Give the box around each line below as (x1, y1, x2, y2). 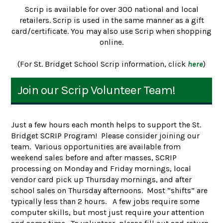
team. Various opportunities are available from (11, 141, 181, 151)
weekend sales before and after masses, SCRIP (11, 152, 177, 162)
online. (100, 37, 123, 47)
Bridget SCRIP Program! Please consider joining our (11, 130, 200, 140)
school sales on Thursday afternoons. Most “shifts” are (11, 185, 208, 195)
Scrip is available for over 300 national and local (24, 4, 199, 14)
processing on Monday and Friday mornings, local (11, 163, 192, 173)
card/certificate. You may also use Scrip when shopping (11, 26, 212, 36)
